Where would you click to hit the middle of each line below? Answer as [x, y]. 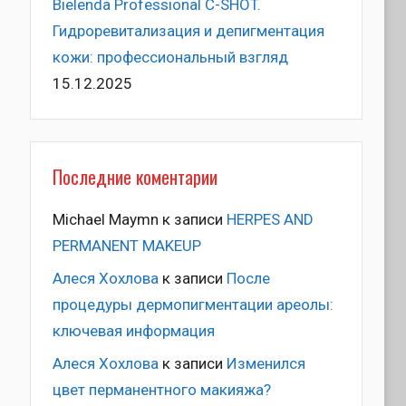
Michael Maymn [105, 220]
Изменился [266, 363]
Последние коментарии [135, 176]
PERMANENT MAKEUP [126, 246]
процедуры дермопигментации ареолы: [193, 305]
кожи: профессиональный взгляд [170, 57]
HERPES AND [270, 220]
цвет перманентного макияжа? [161, 389]
